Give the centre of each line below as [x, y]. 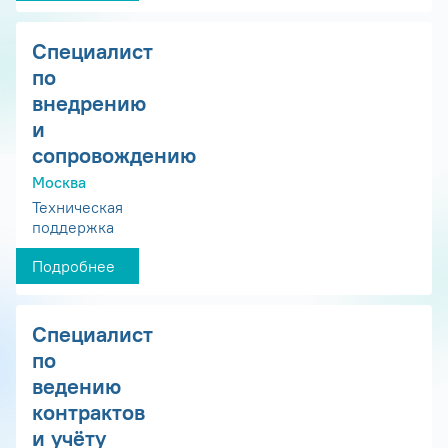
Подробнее [73, 266]
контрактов [88, 412]
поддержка [73, 227]
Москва [59, 182]
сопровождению [114, 154]
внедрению [89, 102]
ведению [76, 386]
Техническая [77, 207]
